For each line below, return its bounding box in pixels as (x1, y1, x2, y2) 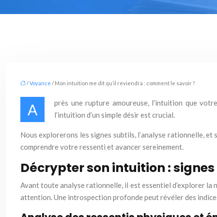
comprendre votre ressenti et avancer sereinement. (20, 142, 184, 151)
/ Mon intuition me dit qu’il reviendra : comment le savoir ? (51, 80, 195, 86)
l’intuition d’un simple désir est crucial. (54, 110, 175, 119)
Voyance (30, 80, 51, 86)
